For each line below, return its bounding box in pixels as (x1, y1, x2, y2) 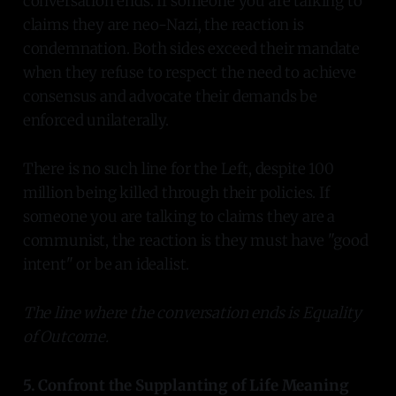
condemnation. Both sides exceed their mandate (22, 38, 361, 58)
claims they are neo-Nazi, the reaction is (22, 14, 304, 34)
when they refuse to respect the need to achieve (22, 62, 356, 82)
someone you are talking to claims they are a (22, 206, 336, 226)
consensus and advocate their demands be (22, 86, 318, 106)
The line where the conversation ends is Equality (22, 302, 362, 323)
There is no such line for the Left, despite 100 (22, 158, 334, 179)
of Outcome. (22, 326, 109, 346)
